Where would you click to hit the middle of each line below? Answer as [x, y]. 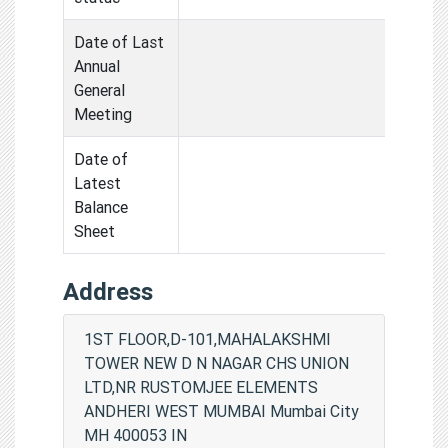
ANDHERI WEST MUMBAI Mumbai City [221, 410]
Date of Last [119, 41]
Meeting [103, 113]
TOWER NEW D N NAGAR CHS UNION [216, 362]
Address [108, 291]
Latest [97, 182]
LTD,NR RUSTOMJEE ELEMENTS [201, 386]
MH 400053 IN [135, 434]
